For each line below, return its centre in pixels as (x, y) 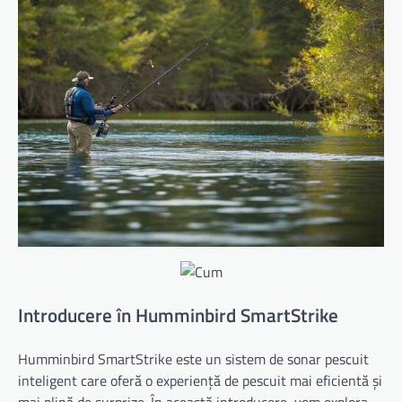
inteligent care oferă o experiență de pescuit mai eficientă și (200, 380)
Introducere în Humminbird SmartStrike (178, 315)
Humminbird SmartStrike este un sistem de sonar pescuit (193, 359)
